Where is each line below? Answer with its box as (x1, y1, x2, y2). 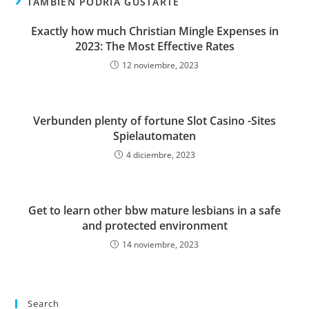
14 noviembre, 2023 (122, 239, 199, 250)
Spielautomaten (113, 128, 196, 143)
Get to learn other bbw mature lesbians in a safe (28, 203, 281, 218)
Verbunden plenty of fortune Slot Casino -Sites (33, 113, 276, 128)
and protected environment (81, 218, 228, 233)
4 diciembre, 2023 (126, 149, 195, 161)
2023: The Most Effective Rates (74, 39, 235, 54)
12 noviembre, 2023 (122, 59, 199, 71)
